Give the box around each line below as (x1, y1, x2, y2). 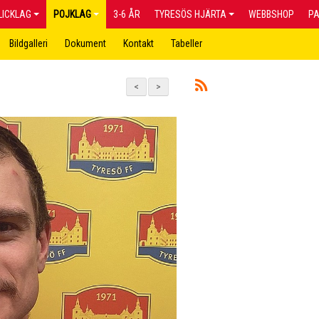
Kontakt (123, 38, 154, 49)
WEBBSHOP (249, 9, 294, 20)
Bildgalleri (9, 38, 48, 49)
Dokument (65, 38, 106, 49)
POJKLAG (53, 9, 91, 20)
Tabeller (171, 38, 202, 49)
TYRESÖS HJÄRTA (155, 9, 226, 20)
